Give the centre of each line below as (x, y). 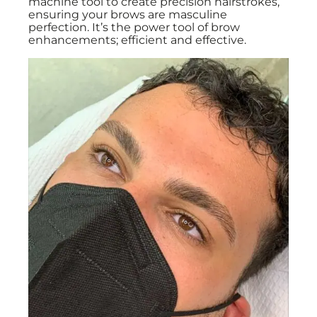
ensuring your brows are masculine (128, 15)
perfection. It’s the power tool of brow (134, 27)
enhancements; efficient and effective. (137, 40)
